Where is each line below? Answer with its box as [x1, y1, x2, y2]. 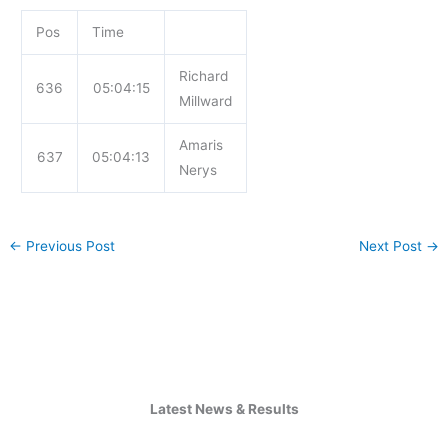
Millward [178, 92, 232, 109]
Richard [178, 67, 228, 84]
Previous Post [22, 237, 116, 254]
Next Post [358, 237, 426, 254]
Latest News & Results [149, 400, 299, 417]
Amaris [178, 136, 223, 153]
